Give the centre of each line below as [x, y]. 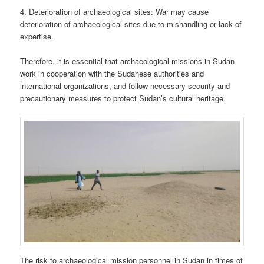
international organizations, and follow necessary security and [125, 85]
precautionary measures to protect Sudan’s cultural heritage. [123, 98]
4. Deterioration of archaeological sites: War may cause [115, 11]
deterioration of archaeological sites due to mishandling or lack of [131, 24]
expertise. [37, 36]
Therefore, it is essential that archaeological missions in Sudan [128, 61]
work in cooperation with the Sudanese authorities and [112, 73]
